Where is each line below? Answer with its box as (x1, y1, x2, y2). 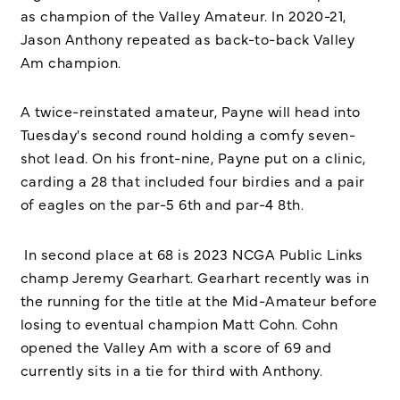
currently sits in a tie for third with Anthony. (20, 359, 322, 379)
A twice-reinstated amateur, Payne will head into (20, 101, 361, 121)
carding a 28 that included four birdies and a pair (20, 171, 365, 191)
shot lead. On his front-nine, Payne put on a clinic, (20, 147, 366, 168)
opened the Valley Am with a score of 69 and (20, 336, 331, 356)
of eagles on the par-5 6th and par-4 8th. (20, 194, 304, 214)
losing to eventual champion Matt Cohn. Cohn (20, 312, 337, 333)
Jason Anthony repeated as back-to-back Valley (20, 28, 354, 48)
